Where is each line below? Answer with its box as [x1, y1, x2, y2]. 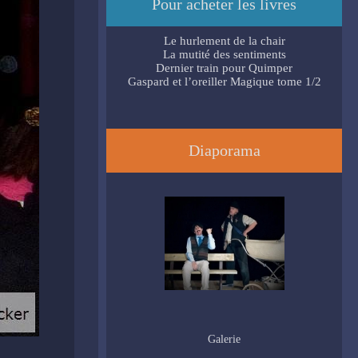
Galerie [208, 333, 241, 345]
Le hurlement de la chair [163, 34, 285, 47]
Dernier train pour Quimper [156, 62, 292, 74]
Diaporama [188, 141, 261, 159]
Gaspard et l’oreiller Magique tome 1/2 [127, 75, 321, 88]
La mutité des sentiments [162, 48, 286, 61]
